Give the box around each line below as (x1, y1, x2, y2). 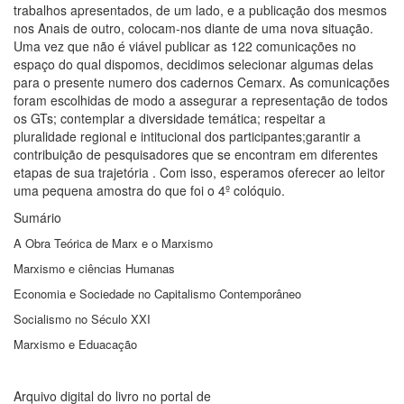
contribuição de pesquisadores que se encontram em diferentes (14, 145, 378, 164)
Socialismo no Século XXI (14, 310, 151, 328)
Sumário (14, 208, 61, 227)
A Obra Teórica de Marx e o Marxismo (14, 234, 213, 252)
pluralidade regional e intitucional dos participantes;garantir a (14, 127, 361, 146)
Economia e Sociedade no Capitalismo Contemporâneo (14, 285, 301, 303)
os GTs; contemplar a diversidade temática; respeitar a (14, 109, 326, 128)
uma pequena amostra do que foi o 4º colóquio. (14, 181, 285, 200)
